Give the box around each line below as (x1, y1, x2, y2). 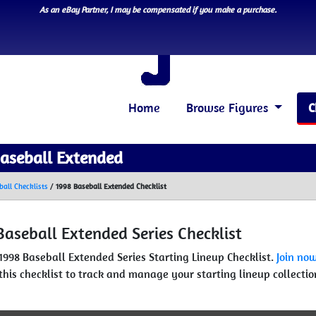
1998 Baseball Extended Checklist (56, 181, 166, 191)
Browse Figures (186, 99, 272, 116)
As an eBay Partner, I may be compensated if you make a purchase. (39, 4, 276, 15)
